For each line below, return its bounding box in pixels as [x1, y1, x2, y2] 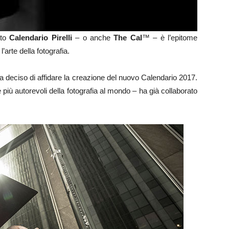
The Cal [113, 33, 142, 42]
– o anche [72, 33, 114, 42]
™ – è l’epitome [142, 33, 198, 42]
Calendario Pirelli [9, 33, 72, 42]
